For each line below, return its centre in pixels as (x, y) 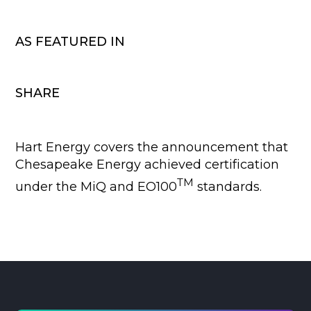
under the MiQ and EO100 (96, 187)
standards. (228, 187)
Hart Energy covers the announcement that (152, 147)
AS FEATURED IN (70, 42)
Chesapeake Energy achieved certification (148, 165)
